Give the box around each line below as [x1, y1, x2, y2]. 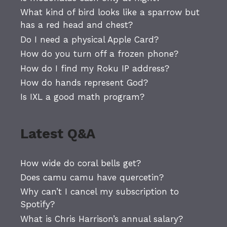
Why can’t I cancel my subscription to [20, 186, 179, 197]
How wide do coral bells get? [20, 158, 141, 168]
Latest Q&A [20, 125, 95, 142]
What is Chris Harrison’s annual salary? [20, 213, 183, 224]
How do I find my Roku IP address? [20, 63, 169, 73]
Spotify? [20, 199, 55, 210]
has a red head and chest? [20, 20, 133, 30]
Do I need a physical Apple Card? [20, 34, 159, 45]
